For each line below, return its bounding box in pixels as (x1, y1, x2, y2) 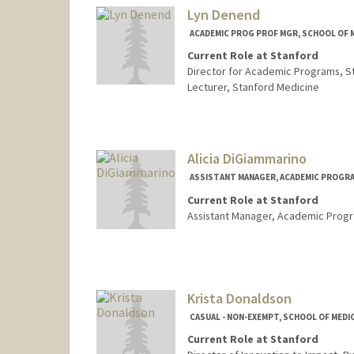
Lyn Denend (186, 5, 260, 24)
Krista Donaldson (186, 288, 292, 307)
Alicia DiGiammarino (186, 149, 307, 168)
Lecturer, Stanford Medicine (186, 80, 319, 95)
